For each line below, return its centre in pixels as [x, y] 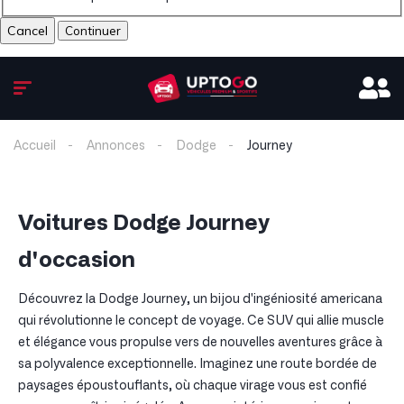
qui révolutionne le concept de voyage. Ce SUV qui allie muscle [201, 321]
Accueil [35, 146]
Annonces [116, 146]
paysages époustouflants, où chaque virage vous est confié [193, 386]
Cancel [28, 30]
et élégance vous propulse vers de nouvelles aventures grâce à [200, 342]
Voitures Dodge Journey [144, 223]
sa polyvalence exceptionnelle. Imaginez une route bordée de [197, 364]
